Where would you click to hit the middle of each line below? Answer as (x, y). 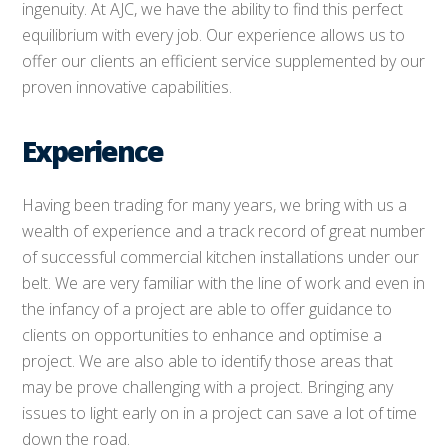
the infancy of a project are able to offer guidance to (207, 309)
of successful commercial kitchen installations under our (221, 257)
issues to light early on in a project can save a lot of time (220, 413)
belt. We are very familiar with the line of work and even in (224, 283)
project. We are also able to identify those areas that (208, 361)
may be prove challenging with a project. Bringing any (208, 387)
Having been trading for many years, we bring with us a (215, 205)
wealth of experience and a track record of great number (224, 231)
